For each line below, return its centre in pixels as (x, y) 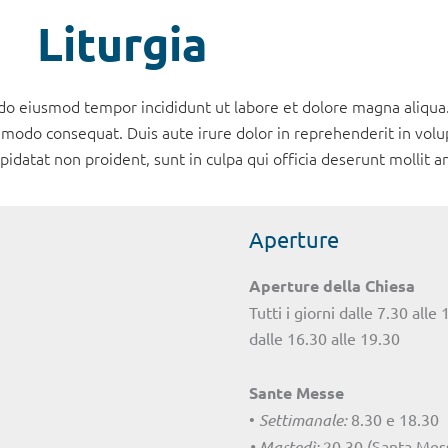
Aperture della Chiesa (332, 286)
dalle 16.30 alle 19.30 (324, 338)
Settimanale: (305, 420)
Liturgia (122, 42)
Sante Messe (296, 393)
